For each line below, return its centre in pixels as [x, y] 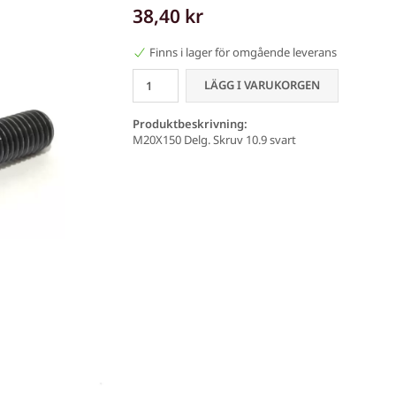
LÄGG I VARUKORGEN [262, 85]
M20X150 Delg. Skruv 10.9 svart [214, 139]
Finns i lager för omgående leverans [243, 52]
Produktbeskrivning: [190, 123]
